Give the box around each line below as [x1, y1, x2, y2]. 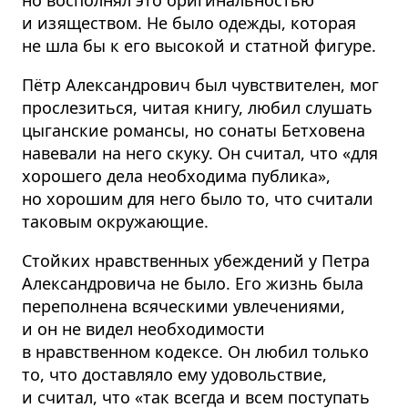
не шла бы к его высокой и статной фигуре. [22, 35, 376, 56]
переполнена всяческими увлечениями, [22, 295, 345, 317]
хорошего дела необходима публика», [22, 165, 331, 187]
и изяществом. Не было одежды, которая [22, 12, 356, 34]
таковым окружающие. [22, 210, 209, 232]
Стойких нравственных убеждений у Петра [22, 250, 370, 271]
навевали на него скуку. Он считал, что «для [22, 142, 378, 164]
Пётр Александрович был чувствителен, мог [22, 74, 379, 96]
